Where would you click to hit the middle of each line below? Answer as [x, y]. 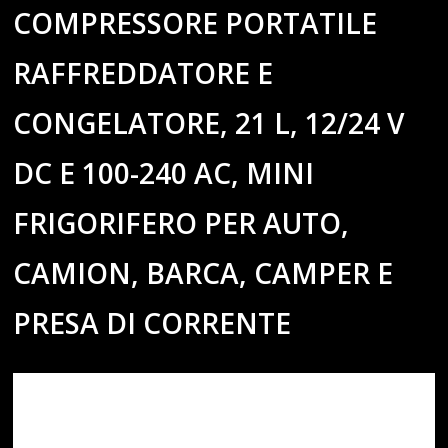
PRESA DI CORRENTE [152, 322]
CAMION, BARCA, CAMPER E [203, 272]
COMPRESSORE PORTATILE [195, 22]
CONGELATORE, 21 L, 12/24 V [209, 122]
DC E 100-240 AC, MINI [164, 172]
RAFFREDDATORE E [143, 72]
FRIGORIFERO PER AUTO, [181, 222]
